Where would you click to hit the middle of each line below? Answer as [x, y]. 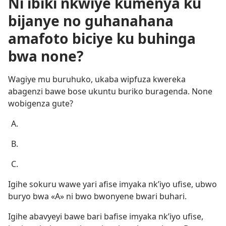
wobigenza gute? [41, 103]
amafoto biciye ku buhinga [102, 38]
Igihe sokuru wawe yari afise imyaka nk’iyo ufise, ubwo [112, 184]
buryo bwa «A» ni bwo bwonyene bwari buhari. [97, 196]
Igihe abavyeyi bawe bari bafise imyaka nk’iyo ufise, [106, 216]
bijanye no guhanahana [91, 21]
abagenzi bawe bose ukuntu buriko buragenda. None [110, 91]
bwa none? [46, 56]
